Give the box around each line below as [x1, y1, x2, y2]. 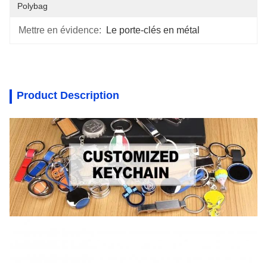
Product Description [17, 89, 119, 101]
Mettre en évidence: [18, 25, 101, 35]
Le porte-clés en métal [106, 25, 200, 35]
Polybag [17, 1, 48, 11]
